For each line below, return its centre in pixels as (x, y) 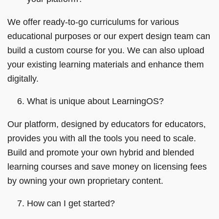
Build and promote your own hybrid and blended (101, 152)
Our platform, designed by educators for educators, (107, 124)
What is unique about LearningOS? (95, 101)
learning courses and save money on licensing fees (107, 166)
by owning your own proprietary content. (85, 181)
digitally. (23, 78)
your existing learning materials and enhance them (106, 64)
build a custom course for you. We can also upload (106, 50)
